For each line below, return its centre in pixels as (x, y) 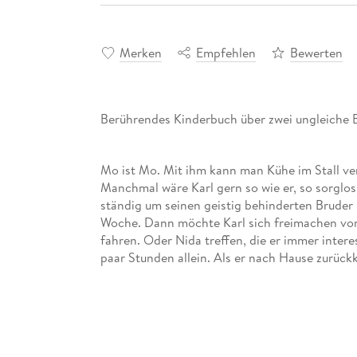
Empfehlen (226, 52)
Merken (140, 52)
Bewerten (316, 52)
